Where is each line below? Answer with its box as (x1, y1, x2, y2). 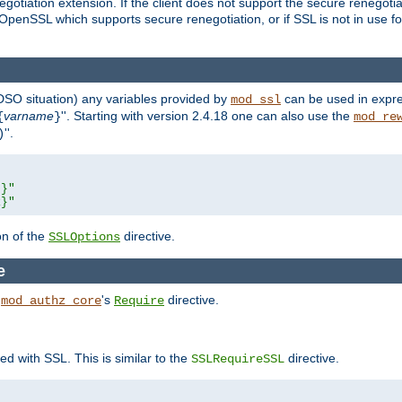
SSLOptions (48, 230, 120, 245)
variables (106, 92, 157, 107)
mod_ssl (231, 92, 281, 108)
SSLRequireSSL (191, 351, 284, 366)
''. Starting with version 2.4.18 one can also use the (61, 109, 354, 124)
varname (4, 109, 54, 124)
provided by (157, 92, 231, 107)
